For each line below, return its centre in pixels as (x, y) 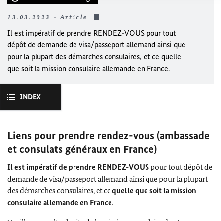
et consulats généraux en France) (82, 149)
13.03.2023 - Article (49, 17)
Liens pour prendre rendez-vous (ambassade (109, 135)
